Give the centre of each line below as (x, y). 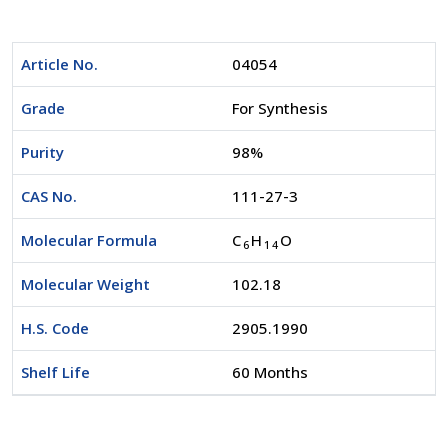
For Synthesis (280, 108)
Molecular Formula (89, 240)
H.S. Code (55, 328)
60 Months (270, 372)
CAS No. (49, 196)
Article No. (59, 64)
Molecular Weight (85, 284)
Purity (42, 152)
